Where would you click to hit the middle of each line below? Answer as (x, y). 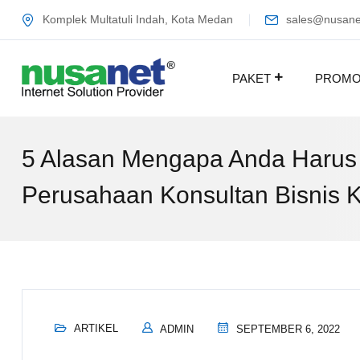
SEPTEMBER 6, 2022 (286, 329)
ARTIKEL (96, 328)
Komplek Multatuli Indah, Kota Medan (138, 19)
